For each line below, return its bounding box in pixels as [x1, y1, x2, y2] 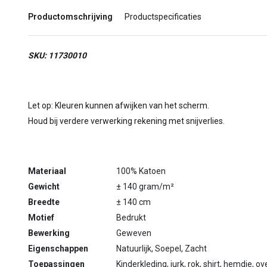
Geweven [116, 228, 151, 238]
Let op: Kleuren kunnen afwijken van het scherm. [28, 101, 209, 110]
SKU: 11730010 [28, 51, 86, 60]
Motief [28, 213, 54, 222]
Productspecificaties [125, 12, 201, 21]
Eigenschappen [28, 244, 88, 253]
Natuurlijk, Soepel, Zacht [116, 244, 207, 253]
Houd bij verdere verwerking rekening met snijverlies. [28, 116, 225, 126]
